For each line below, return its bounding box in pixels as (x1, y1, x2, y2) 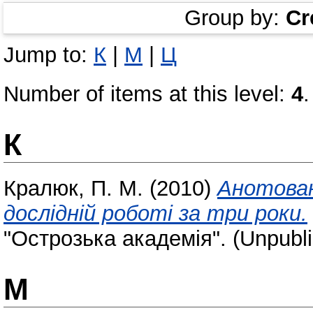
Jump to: (3, 42, 94, 67)
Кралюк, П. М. (3, 175, 143, 201)
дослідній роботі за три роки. (3, 201, 307, 226)
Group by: (184, 5, 286, 30)
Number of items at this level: (3, 81, 291, 106)
